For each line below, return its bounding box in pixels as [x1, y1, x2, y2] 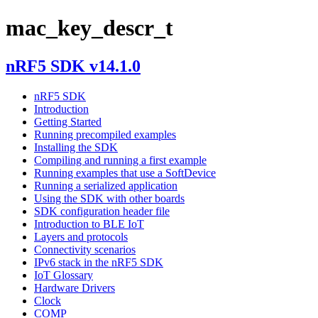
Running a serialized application [34, 179, 177, 192]
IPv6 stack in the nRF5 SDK [34, 256, 163, 268]
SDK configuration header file [34, 204, 170, 217]
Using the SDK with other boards [34, 192, 185, 204]
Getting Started [34, 115, 102, 128]
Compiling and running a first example [34, 153, 207, 166]
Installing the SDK [34, 141, 118, 153]
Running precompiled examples [34, 128, 176, 141]
